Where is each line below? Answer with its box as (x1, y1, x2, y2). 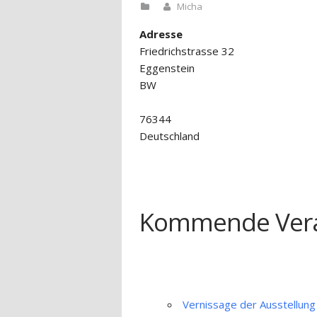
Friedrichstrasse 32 (139, 44, 234, 58)
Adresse (139, 27, 183, 41)
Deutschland (139, 129, 200, 143)
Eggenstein (139, 61, 195, 75)
